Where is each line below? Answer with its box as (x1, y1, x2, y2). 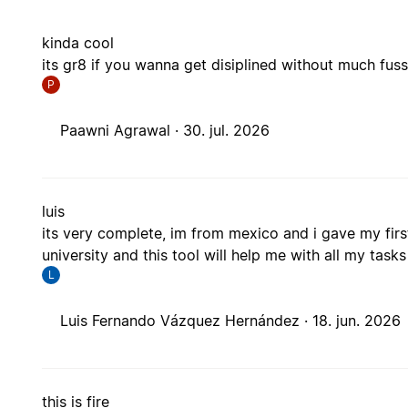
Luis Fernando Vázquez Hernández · (60, 311, 313, 331)
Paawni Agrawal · (60, 121, 184, 140)
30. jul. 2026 (183, 121, 270, 140)
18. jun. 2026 (312, 311, 402, 331)
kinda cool (42, 34, 115, 53)
